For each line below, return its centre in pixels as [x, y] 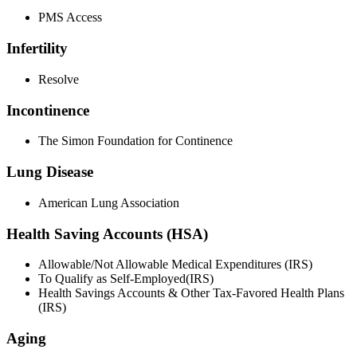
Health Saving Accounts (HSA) [107, 233]
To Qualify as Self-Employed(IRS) [126, 279]
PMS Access [70, 18]
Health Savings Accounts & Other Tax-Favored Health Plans [191, 293]
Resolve [59, 79]
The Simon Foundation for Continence [135, 141]
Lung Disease [50, 172]
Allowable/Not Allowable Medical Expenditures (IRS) [175, 265]
